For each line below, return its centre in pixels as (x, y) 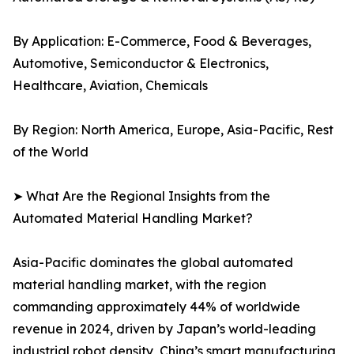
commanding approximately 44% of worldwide (156, 307)
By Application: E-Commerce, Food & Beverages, (162, 41)
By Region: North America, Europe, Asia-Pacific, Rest (173, 130)
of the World (51, 152)
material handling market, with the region (139, 285)
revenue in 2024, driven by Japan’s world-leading (164, 329)
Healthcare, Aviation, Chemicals (110, 86)
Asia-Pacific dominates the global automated (153, 263)
